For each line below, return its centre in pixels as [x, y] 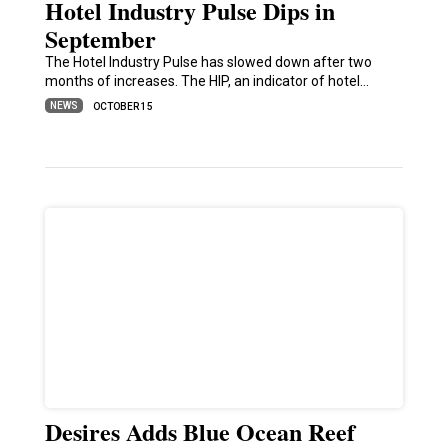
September [100, 39]
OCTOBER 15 [122, 107]
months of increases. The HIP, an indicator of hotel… [206, 81]
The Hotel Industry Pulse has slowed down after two [208, 62]
